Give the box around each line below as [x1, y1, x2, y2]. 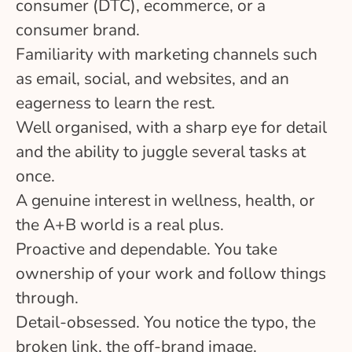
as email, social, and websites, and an [16, 67, 289, 90]
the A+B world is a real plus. [16, 213, 224, 236]
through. [16, 286, 79, 309]
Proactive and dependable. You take [16, 237, 277, 260]
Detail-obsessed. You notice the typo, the [16, 310, 316, 333]
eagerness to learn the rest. [16, 91, 215, 114]
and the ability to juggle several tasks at [16, 140, 306, 163]
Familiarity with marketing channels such [16, 42, 317, 65]
